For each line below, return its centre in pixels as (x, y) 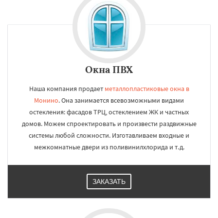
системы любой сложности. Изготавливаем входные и (109, 135)
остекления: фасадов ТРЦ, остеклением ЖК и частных (109, 112)
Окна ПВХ (109, 69)
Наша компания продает (67, 89)
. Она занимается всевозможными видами (121, 100)
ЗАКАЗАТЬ (109, 182)
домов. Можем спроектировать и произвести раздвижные (109, 124)
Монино (46, 100)
